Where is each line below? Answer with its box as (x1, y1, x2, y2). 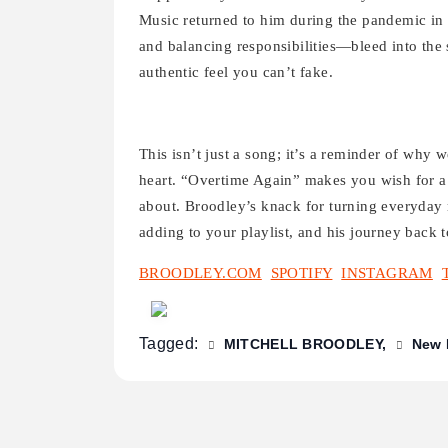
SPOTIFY (270, 265, 333, 282)
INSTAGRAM (341, 265, 433, 282)
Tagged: (139, 335, 203, 353)
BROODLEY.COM (139, 265, 262, 282)
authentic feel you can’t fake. (139, 64, 333, 81)
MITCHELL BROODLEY (223, 336, 382, 353)
